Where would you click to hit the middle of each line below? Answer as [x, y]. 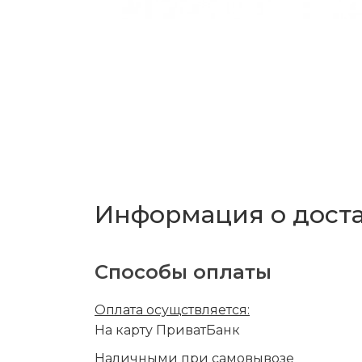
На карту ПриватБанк [167, 330]
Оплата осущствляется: [172, 309]
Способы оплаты [183, 271]
